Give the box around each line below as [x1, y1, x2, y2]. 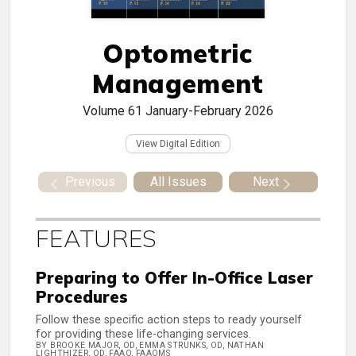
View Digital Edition [136, 138, 220, 150]
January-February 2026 [145, 103, 273, 119]
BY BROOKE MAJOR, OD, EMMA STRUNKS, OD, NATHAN [36, 340, 264, 351]
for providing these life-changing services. [36, 327, 251, 342]
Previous [64, 174, 115, 190]
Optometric [103, 37, 253, 70]
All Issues [149, 174, 207, 190]
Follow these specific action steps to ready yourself [36, 313, 302, 327]
